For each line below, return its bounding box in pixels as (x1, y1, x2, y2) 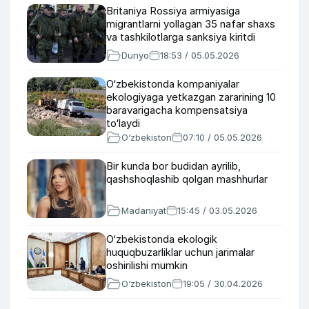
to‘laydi (106, 117, 140, 130)
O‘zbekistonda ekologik (106, 232, 217, 246)
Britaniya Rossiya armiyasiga (106, 4, 240, 17)
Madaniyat (121, 205, 166, 216)
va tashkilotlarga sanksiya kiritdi (106, 30, 255, 43)
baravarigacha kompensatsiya (106, 103, 248, 117)
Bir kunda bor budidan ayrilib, (106, 159, 241, 172)
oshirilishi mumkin (106, 259, 188, 272)
